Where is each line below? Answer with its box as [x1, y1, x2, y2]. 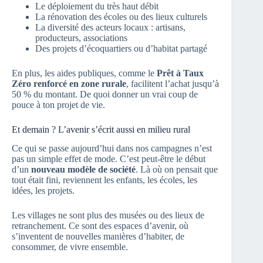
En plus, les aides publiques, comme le [12, 68, 157, 78]
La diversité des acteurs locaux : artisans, [35, 22, 186, 32]
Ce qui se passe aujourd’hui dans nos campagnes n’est [12, 143, 212, 154]
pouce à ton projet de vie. [12, 99, 105, 110]
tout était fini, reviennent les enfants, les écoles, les [12, 175, 197, 186]
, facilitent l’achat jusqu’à [126, 78, 219, 89]
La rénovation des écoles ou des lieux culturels [35, 11, 207, 22]
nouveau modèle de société [31, 164, 136, 175]
